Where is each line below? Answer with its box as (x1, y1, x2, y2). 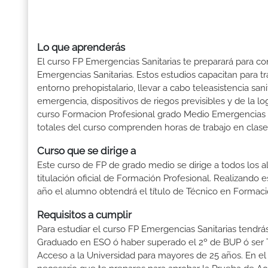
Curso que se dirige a (37, 145, 136, 157)
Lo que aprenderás (37, 41, 125, 54)
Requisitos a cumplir (37, 209, 132, 221)
